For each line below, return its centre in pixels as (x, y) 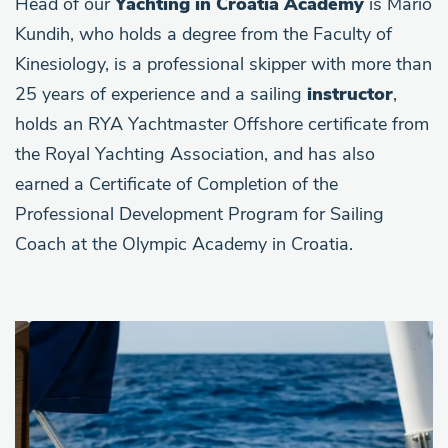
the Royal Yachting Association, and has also (195, 153)
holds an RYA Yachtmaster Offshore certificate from (222, 123)
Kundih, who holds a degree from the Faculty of (203, 33)
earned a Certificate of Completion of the (176, 183)
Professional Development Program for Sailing (199, 213)
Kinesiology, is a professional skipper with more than (223, 63)
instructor (350, 93)
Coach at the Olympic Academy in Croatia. (184, 243)
